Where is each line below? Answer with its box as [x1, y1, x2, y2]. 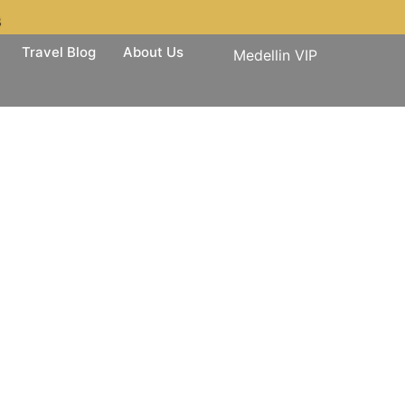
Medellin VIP [232, 46, 317, 64]
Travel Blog [21, 43, 96, 61]
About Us [122, 43, 184, 61]
